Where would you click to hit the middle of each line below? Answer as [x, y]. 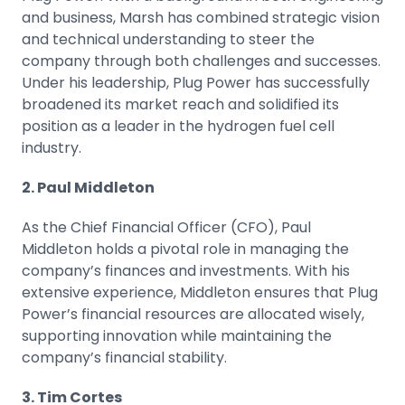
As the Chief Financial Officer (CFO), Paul [166, 227]
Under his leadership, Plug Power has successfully [196, 83]
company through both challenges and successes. [201, 61]
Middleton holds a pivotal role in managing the [185, 249]
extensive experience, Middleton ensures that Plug [200, 292]
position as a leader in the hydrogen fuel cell [178, 126]
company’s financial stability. [124, 358]
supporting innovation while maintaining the [177, 336]
